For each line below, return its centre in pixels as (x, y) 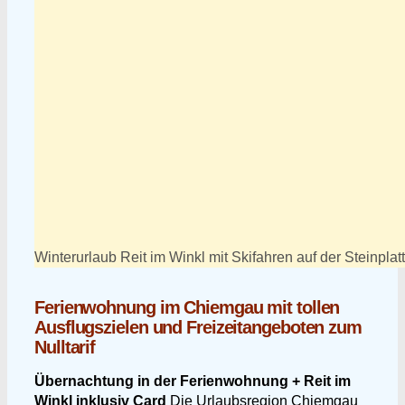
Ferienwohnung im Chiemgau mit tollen (187, 307)
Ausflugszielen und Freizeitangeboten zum (198, 327)
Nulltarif (65, 347)
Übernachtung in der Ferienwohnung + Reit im (193, 381)
